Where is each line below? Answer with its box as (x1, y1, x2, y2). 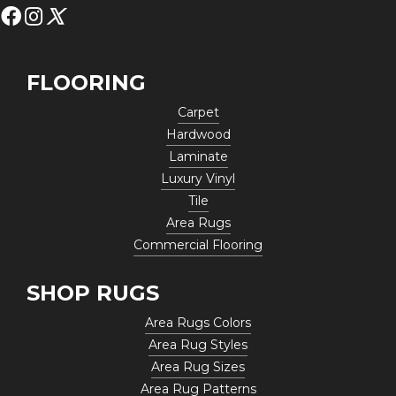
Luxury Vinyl (161, 170, 235, 187)
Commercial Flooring (133, 236, 263, 253)
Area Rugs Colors (145, 314, 251, 331)
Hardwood (165, 126, 231, 142)
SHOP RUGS (27, 279, 159, 306)
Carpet (177, 103, 219, 120)
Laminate (168, 148, 228, 164)
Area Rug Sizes (151, 358, 245, 375)
